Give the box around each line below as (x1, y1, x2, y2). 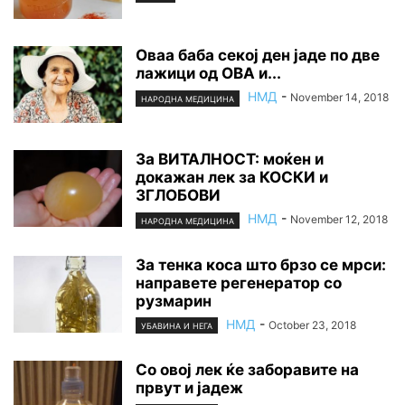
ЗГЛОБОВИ (136, 186, 221, 205)
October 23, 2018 (268, 317, 356, 332)
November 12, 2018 (290, 212, 388, 227)
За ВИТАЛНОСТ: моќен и (136, 150, 324, 169)
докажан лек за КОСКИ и (136, 168, 328, 187)
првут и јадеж (136, 378, 243, 397)
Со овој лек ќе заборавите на (136, 360, 359, 379)
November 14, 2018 (290, 90, 389, 105)
